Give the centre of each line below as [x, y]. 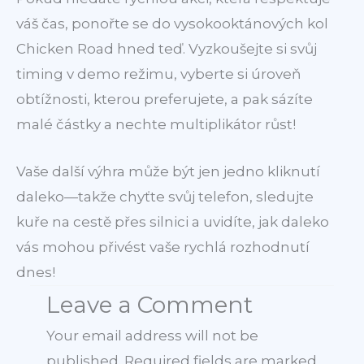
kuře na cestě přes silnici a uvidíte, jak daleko [173, 222]
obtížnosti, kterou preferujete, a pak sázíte [165, 100]
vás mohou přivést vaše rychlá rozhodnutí [163, 247]
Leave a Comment [149, 305]
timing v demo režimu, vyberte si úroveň [158, 74]
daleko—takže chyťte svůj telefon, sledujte [165, 197]
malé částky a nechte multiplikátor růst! [156, 125]
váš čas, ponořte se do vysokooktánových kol [172, 24]
